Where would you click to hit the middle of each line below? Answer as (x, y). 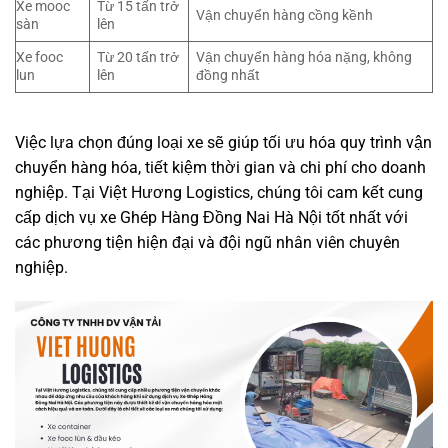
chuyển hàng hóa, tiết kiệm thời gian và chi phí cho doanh (220, 167)
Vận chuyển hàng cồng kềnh (285, 15)
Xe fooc (39, 57)
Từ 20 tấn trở (138, 57)
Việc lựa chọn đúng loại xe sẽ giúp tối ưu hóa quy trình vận (223, 142)
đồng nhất (228, 75)
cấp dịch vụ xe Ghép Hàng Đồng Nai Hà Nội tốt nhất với (211, 217)
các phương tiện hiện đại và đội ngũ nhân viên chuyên (207, 242)
